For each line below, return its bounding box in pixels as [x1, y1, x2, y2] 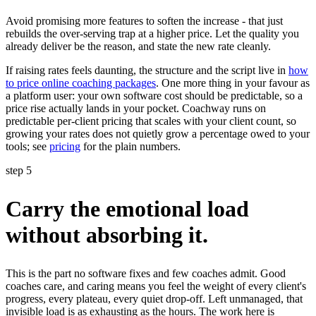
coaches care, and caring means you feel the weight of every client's [6, 279, 306, 292]
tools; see [6, 140, 49, 153]
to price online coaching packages [6, 77, 156, 90]
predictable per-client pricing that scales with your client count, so [6, 115, 296, 128]
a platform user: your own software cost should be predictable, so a [6, 90, 303, 102]
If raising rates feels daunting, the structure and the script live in [6, 64, 288, 77]
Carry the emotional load [6, 195, 249, 221]
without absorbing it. [6, 221, 208, 248]
